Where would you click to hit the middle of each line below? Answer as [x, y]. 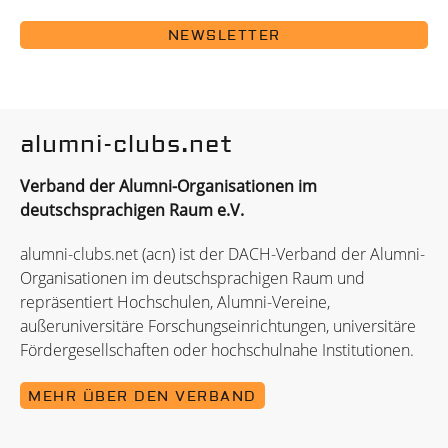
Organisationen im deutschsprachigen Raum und [192, 277]
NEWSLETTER [224, 35]
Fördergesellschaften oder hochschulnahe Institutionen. [217, 349]
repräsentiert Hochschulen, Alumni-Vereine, [175, 301]
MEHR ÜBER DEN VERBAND [142, 396]
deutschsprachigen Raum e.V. [132, 209]
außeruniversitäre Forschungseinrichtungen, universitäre [218, 325]
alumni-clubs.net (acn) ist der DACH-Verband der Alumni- [222, 253]
